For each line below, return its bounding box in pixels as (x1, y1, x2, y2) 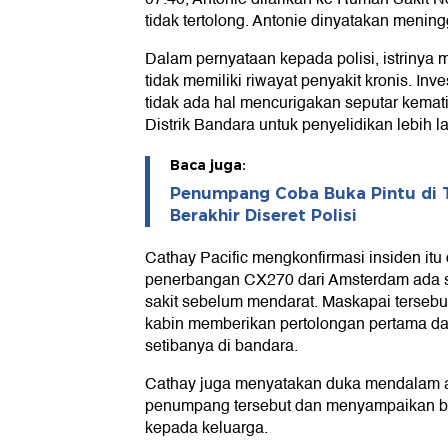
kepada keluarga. (145, 415, 268, 442)
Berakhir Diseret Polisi (170, 206, 357, 226)
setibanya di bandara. (145, 333, 298, 360)
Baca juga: (170, 156, 246, 175)
